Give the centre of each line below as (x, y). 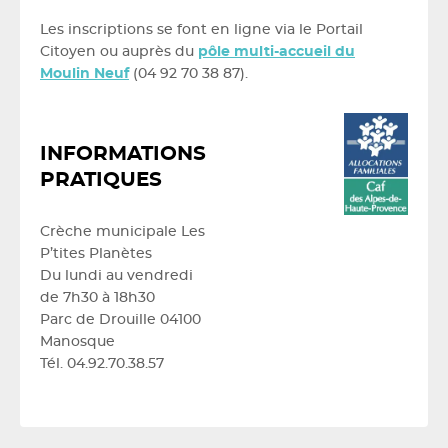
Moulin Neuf (84, 74)
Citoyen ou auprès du (119, 52)
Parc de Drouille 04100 (120, 320)
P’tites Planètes (96, 254)
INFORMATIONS (123, 154)
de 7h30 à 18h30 (97, 298)
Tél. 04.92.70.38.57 (102, 364)
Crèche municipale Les (122, 232)
